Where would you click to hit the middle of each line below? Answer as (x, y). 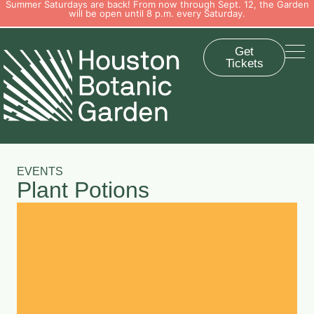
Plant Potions (83, 190)
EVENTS (40, 171)
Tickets (244, 63)
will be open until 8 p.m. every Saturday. (157, 13)
